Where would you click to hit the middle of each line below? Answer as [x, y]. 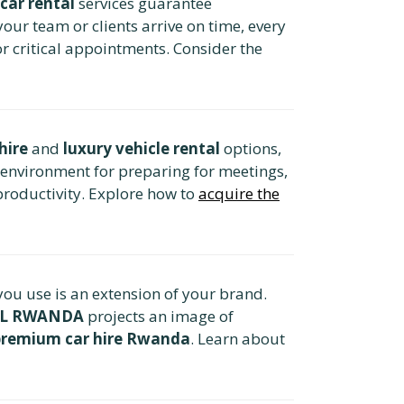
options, [251, 148]
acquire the [239, 193]
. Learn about [238, 338]
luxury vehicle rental [142, 148]
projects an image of [159, 316]
